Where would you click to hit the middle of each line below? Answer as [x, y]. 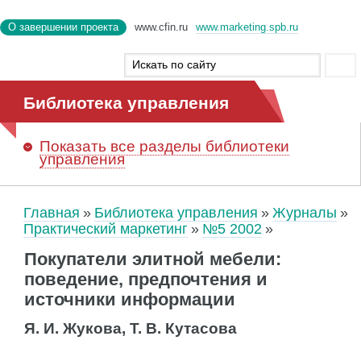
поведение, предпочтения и [146, 279]
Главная [52, 213]
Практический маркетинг [106, 229]
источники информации [130, 299]
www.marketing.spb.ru [247, 27]
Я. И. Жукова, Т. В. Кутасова [131, 328]
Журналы [305, 213]
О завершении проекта [63, 27]
